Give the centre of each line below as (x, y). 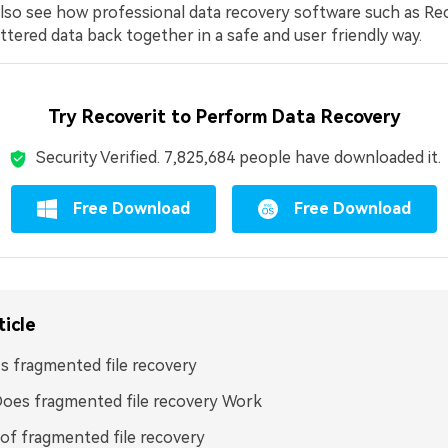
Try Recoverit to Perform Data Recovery (224, 116)
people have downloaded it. (337, 157)
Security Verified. (99, 157)
